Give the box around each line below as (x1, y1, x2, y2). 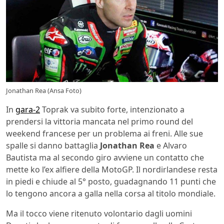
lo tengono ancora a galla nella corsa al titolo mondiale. (6, 188, 215, 199)
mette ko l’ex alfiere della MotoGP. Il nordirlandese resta (6, 164, 217, 175)
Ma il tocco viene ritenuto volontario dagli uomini (6, 208, 192, 219)
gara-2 (15, 104, 40, 115)
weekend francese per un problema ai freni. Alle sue (6, 128, 203, 139)
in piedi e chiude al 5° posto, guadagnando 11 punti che (6, 176, 216, 187)
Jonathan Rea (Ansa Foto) (6, 86, 81, 95)
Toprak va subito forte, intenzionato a (40, 104, 184, 115)
